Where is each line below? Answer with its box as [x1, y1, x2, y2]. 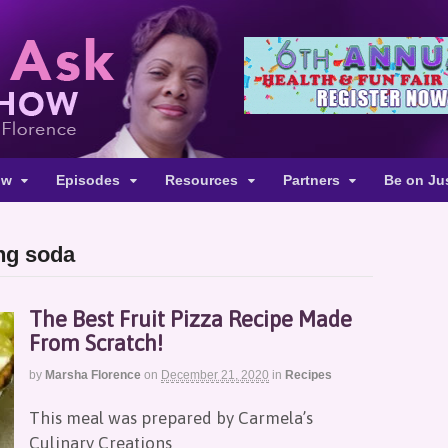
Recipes [285, 368, 332, 382]
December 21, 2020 [161, 368, 269, 382]
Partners [282, 172, 340, 188]
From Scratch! [29, 330, 163, 356]
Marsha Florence [45, 368, 141, 382]
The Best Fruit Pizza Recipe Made [29, 306, 352, 332]
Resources [164, 172, 238, 188]
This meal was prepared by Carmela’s [29, 407, 313, 428]
